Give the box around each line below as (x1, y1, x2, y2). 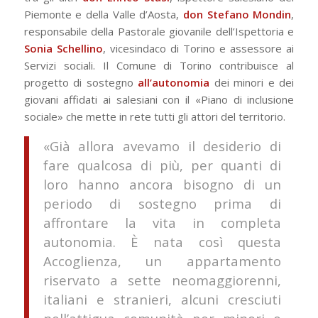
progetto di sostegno (23, 75, 138, 90)
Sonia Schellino (23, 41, 103, 56)
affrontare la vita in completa (43, 214, 281, 232)
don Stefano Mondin (183, 7, 292, 22)
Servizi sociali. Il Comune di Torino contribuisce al (23, 58, 295, 73)
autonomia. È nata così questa (43, 233, 281, 251)
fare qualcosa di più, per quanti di (43, 156, 281, 175)
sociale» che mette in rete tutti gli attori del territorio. (23, 109, 285, 124)
